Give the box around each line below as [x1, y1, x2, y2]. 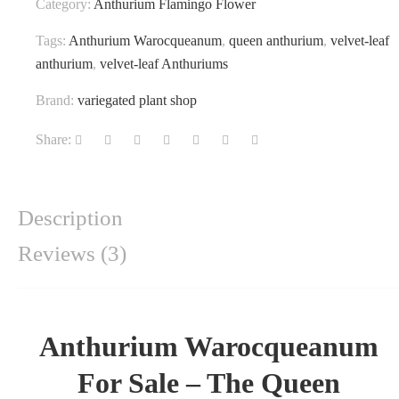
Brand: [36, 93, 77, 109]
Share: [36, 132, 71, 148]
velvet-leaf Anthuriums [100, 56, 228, 72]
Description [18, 205, 123, 230]
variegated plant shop [77, 93, 197, 109]
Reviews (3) [18, 240, 126, 265]
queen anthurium [229, 33, 323, 49]
